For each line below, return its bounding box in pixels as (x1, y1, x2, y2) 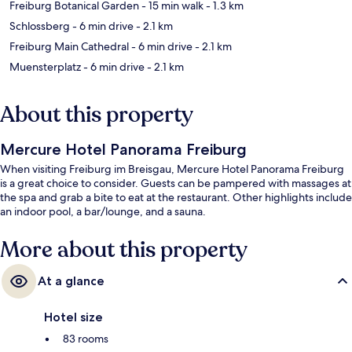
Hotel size (44, 310, 103, 325)
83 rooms (63, 332, 108, 346)
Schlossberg (9, 19, 70, 34)
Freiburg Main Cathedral (9, 39, 129, 54)
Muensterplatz (9, 60, 81, 75)
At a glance (38, 273, 104, 289)
